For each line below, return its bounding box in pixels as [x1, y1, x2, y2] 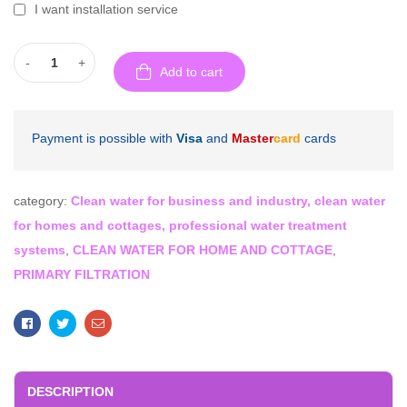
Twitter [68, 315, 106, 330]
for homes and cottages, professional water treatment [14, 218, 347, 233]
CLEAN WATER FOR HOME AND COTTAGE [73, 243, 333, 257]
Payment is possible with [32, 131, 176, 145]
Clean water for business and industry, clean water [71, 194, 385, 208]
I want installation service [35, 2, 178, 16]
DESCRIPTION [27, 383, 114, 399]
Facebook [32, 315, 89, 330]
